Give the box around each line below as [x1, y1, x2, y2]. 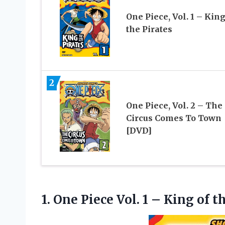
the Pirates [126, 24, 172, 35]
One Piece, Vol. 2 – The [126, 100, 222, 110]
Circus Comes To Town [126, 113, 221, 123]
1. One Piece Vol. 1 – [42, 191, 164, 207]
